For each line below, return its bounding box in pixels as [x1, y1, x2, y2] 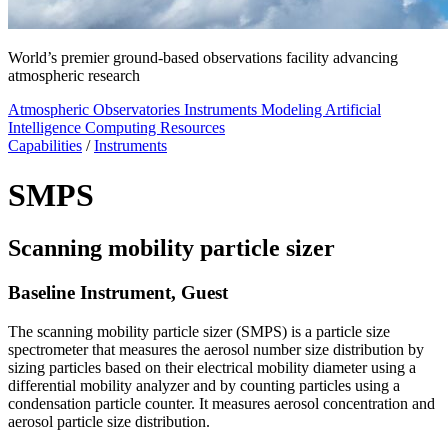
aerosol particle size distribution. [8, 412, 210, 430]
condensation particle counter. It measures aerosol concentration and [8, 394, 435, 412]
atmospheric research [8, 67, 140, 85]
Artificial [325, 101, 381, 119]
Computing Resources [85, 119, 225, 137]
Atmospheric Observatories [8, 101, 184, 119]
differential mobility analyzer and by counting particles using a [8, 376, 400, 394]
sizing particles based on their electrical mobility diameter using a [8, 358, 416, 376]
